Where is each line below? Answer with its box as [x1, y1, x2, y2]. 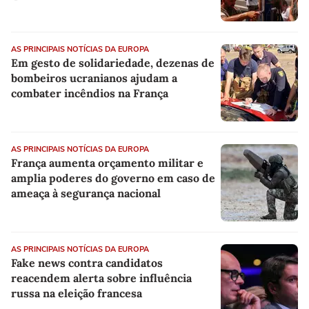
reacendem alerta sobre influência [11, 271, 192, 286]
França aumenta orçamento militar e [11, 156, 203, 170]
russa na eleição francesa [11, 286, 142, 301]
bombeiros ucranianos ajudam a [11, 71, 177, 86]
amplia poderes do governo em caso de [11, 171, 215, 186]
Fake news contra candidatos [11, 256, 163, 270]
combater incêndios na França [11, 86, 168, 101]
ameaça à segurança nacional [11, 186, 161, 201]
